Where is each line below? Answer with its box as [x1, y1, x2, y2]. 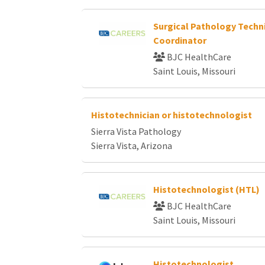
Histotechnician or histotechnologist [91, 108, 252, 121]
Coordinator [153, 34, 206, 46]
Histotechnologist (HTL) [153, 183, 260, 195]
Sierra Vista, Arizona [91, 139, 172, 151]
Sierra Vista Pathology [91, 125, 181, 137]
